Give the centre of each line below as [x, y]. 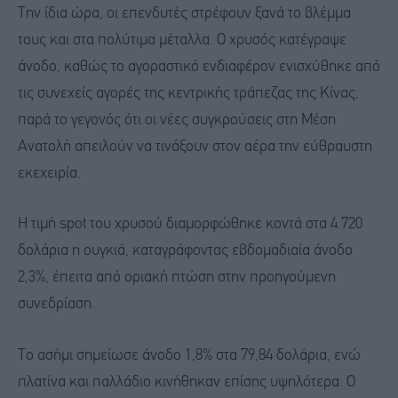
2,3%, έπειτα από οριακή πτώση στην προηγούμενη [177, 278]
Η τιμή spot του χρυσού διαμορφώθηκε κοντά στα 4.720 [190, 225]
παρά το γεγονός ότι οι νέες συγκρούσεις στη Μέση [177, 120]
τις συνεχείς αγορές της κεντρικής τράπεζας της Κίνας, [188, 93]
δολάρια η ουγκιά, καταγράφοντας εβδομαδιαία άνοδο [185, 251]
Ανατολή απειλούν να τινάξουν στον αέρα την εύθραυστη [195, 147]
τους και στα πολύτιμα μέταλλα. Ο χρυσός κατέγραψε [182, 40]
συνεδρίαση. [56, 305]
